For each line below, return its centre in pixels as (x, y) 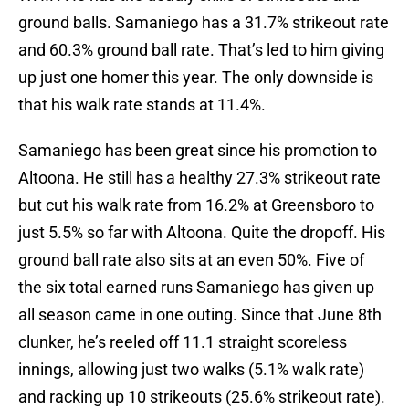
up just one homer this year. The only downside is (196, 78)
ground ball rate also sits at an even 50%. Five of (191, 260)
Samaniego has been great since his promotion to (198, 151)
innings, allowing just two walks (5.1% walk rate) (191, 370)
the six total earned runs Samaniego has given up (196, 288)
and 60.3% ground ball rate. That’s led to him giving (201, 50)
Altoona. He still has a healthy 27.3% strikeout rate (199, 178)
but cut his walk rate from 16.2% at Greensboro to (196, 205)
